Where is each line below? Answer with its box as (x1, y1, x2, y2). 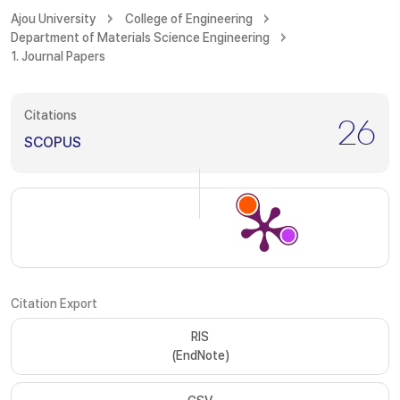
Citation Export (11, 296, 97, 311)
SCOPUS (24, 134, 81, 151)
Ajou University (11, 12, 96, 26)
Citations (24, 108, 77, 122)
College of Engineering (125, 12, 253, 26)
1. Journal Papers (11, 49, 105, 63)
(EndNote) (171, 348, 229, 362)
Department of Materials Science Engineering (11, 30, 270, 45)
